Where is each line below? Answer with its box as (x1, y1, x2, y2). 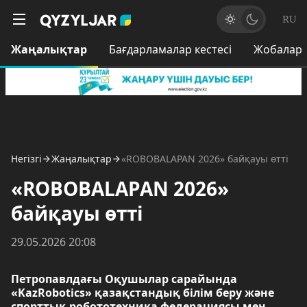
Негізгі (11, 152, 42, 165)
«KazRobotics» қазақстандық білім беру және (11, 285, 274, 300)
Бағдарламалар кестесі (109, 42, 232, 57)
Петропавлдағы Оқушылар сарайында (11, 271, 237, 286)
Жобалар (254, 42, 302, 57)
